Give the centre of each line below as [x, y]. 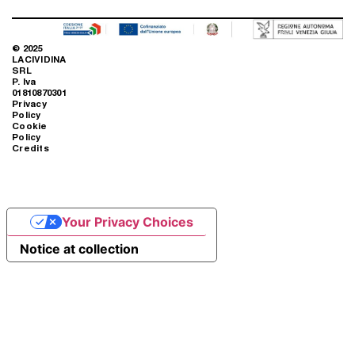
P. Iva [24, 81]
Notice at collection [79, 248]
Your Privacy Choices [127, 221]
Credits [31, 147]
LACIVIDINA [39, 59]
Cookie [30, 125]
